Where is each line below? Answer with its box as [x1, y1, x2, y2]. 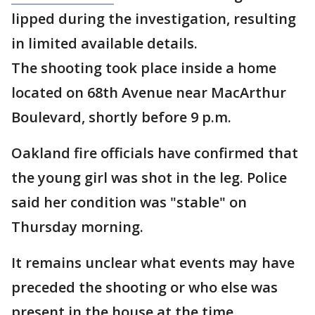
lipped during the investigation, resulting [11, 9, 296, 28]
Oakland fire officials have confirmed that [11, 143, 298, 162]
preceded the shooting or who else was [11, 278, 278, 297]
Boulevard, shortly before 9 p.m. [11, 108, 235, 127]
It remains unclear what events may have [11, 253, 295, 272]
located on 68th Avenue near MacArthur [11, 83, 286, 102]
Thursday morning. [11, 217, 147, 236]
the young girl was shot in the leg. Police [11, 168, 287, 187]
